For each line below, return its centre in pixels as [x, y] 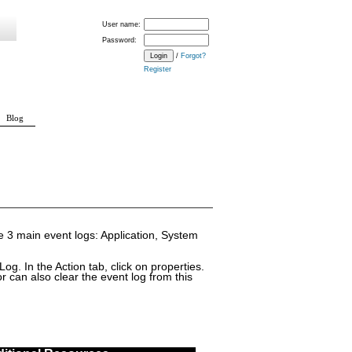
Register [158, 69]
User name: [121, 24]
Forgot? [193, 56]
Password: [119, 40]
